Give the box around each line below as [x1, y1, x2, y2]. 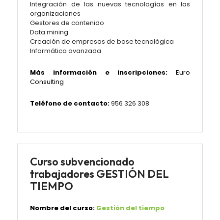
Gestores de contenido [30, 18, 104, 27]
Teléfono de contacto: [30, 99, 111, 108]
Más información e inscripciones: [30, 68, 168, 77]
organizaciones [30, 9, 81, 18]
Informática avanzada [30, 46, 101, 55]
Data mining [30, 27, 68, 37]
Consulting [30, 77, 64, 86]
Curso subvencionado [30, 155, 135, 168]
